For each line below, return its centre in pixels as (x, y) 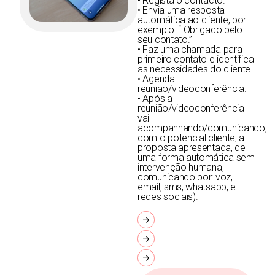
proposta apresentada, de (192, 148)
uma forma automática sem (196, 158)
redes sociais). (168, 197)
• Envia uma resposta (181, 10)
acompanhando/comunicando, (202, 128)
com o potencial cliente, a (191, 138)
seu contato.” (165, 40)
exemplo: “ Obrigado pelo (190, 30)
